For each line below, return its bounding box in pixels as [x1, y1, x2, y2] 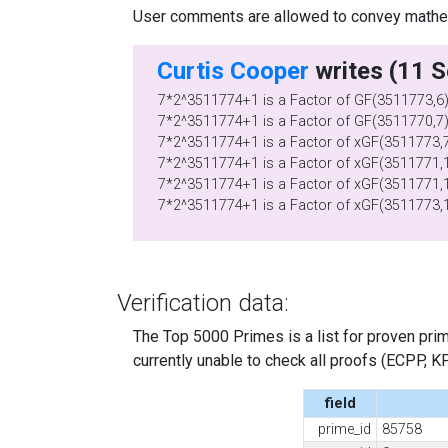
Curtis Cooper [157, 56, 309, 85]
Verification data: [117, 288, 289, 317]
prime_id [318, 420, 372, 438]
